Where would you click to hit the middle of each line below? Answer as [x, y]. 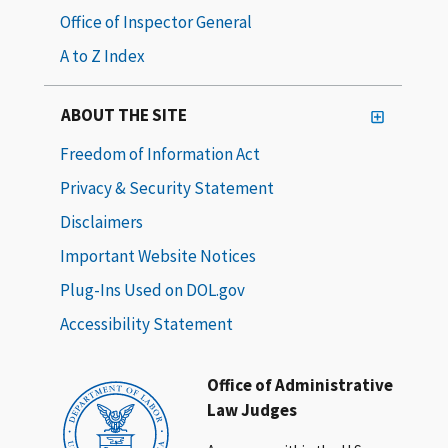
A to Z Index [102, 55]
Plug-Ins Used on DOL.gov [152, 289]
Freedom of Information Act [160, 153]
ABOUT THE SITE [124, 114]
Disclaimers [101, 221]
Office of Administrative [300, 384]
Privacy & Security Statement [167, 187]
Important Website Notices [158, 255]
